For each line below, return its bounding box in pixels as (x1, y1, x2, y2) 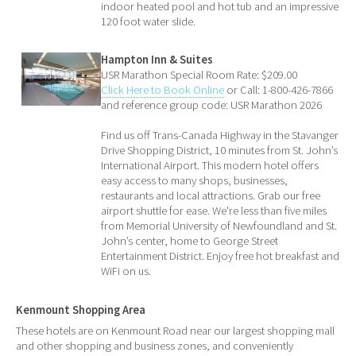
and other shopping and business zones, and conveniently (16, 339, 293, 354)
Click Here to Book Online (101, 83, 225, 98)
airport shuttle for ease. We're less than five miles (101, 203, 327, 219)
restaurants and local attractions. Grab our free (101, 188, 321, 203)
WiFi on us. (101, 264, 152, 279)
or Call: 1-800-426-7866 (224, 83, 334, 98)
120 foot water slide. (101, 14, 196, 29)
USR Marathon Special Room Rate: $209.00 (101, 68, 298, 83)
